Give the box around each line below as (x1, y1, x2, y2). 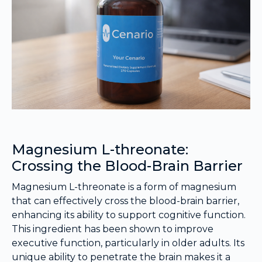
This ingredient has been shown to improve (12, 223, 213, 235)
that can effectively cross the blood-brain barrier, (12, 195, 239, 207)
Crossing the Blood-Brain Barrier (12, 157, 243, 175)
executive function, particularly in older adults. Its (12, 237, 244, 249)
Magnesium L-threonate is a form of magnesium (12, 181, 236, 193)
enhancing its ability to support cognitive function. (12, 209, 246, 221)
